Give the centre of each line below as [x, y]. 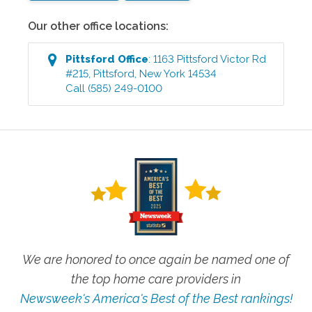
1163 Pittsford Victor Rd [210, 59]
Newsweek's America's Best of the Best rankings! [156, 299]
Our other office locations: [98, 26]
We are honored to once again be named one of [156, 260]
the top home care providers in [156, 279]
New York [163, 74]
